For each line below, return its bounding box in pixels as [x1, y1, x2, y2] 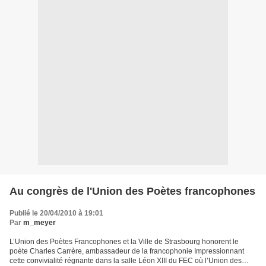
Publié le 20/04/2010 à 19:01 [9, 209, 103, 218]
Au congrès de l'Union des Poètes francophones [9, 185, 255, 198]
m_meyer [23, 218, 56, 227]
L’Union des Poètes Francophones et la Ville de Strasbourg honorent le [9, 237, 239, 246]
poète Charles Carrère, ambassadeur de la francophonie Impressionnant [9, 247, 244, 256]
